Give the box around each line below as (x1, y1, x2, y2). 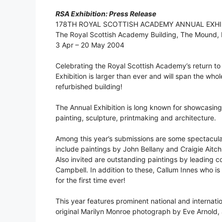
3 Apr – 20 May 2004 (55, 41, 124, 50)
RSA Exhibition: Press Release (55, 9, 156, 18)
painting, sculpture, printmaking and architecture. (55, 113, 216, 122)
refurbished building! (55, 82, 122, 91)
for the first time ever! (55, 176, 125, 185)
